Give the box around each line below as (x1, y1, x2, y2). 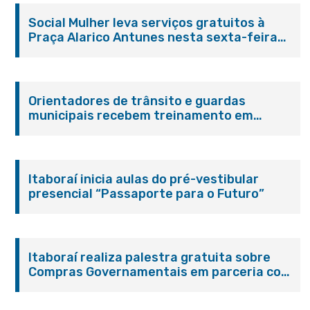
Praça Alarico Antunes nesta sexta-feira (28, 30, 278, 45)
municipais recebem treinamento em (28, 108, 254, 123)
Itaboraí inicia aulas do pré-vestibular (28, 172, 259, 187)
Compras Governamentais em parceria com (28, 264, 293, 280)
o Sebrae (28, 279, 84, 294)
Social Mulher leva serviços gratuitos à (28, 15, 266, 30)
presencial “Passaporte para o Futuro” (28, 186, 265, 201)
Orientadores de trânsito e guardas (28, 93, 246, 109)
